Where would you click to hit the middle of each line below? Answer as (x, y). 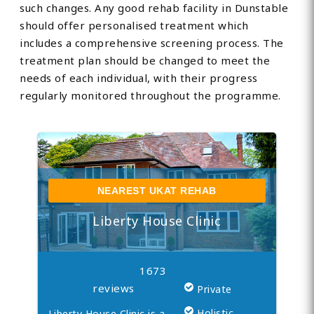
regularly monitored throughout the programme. (150, 96)
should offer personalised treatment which (134, 26)
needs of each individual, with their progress (139, 78)
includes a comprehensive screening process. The (152, 43)
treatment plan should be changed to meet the (145, 61)
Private (214, 289)
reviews (114, 288)
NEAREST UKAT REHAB (157, 191)
